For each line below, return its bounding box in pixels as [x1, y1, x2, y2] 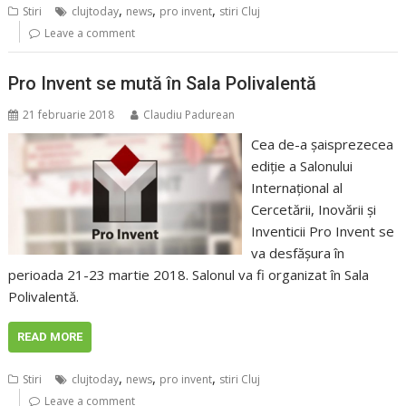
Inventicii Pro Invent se [250, 221, 394, 240]
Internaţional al [250, 178, 343, 197]
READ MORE [17, 329, 83, 343]
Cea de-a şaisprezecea [250, 134, 393, 153]
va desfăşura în [250, 243, 344, 262]
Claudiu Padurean [143, 106, 236, 122]
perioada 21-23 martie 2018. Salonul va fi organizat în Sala [8, 265, 370, 284]
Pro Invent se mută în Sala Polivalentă [8, 72, 317, 94]
